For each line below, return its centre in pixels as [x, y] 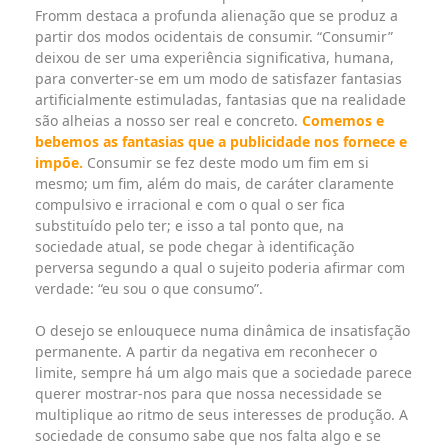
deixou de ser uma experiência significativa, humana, [214, 58]
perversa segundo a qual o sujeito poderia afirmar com [220, 268]
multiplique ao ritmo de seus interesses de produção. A [221, 415]
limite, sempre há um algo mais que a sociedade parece [223, 373]
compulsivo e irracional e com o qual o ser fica [190, 205]
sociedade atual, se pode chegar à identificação [194, 247]
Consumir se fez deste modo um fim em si [226, 163]
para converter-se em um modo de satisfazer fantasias [218, 79]
